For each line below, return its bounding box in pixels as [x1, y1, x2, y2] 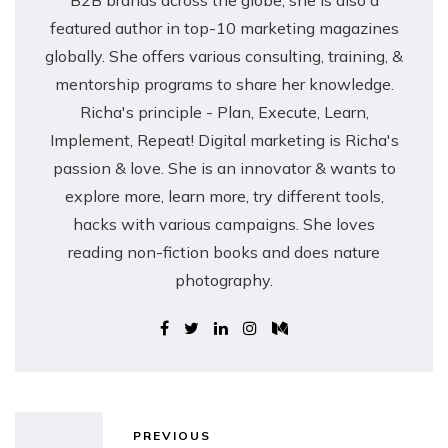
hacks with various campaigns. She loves [73, 214, 375, 235]
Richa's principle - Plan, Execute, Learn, [79, 102, 369, 123]
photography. [175, 270, 273, 291]
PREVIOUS [133, 427, 211, 443]
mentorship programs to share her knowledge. [54, 74, 394, 95]
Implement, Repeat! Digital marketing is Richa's [49, 130, 399, 151]
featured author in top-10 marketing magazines [49, 18, 399, 39]
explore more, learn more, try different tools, [64, 186, 384, 207]
